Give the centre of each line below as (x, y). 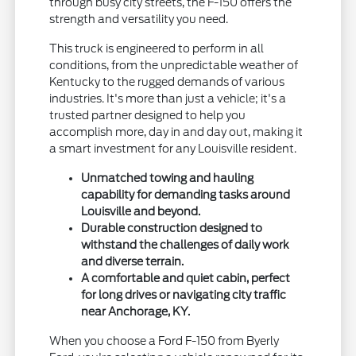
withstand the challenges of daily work (186, 245)
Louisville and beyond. (141, 212)
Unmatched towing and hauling (168, 178)
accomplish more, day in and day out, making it (176, 132)
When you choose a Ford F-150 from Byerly (164, 341)
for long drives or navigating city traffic (184, 295)
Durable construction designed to (172, 228)
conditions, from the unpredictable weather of (174, 66)
